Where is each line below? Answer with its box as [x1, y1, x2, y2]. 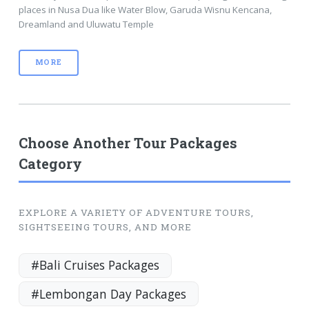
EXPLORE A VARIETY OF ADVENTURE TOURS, [18, 206, 254, 219]
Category [18, 154, 82, 172]
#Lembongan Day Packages [30, 285, 186, 302]
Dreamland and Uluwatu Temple [18, 17, 154, 30]
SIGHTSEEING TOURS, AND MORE [18, 220, 192, 233]
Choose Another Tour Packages [18, 133, 237, 152]
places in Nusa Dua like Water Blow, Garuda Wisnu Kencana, [18, 3, 272, 16]
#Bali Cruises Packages [30, 257, 159, 274]
